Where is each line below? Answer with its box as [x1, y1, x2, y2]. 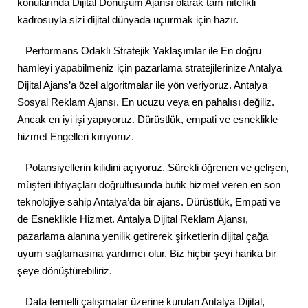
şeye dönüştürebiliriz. [17, 265, 112, 277]
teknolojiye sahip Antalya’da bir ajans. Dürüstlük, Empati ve [17, 196, 280, 208]
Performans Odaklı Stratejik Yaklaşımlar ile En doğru [17, 45, 261, 57]
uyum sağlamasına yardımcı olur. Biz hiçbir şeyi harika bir [17, 247, 276, 260]
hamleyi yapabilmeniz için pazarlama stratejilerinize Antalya [17, 62, 282, 74]
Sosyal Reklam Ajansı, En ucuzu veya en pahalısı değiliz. [17, 96, 274, 109]
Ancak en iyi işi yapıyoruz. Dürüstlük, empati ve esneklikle [17, 113, 278, 126]
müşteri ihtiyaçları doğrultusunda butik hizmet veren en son [17, 179, 280, 191]
